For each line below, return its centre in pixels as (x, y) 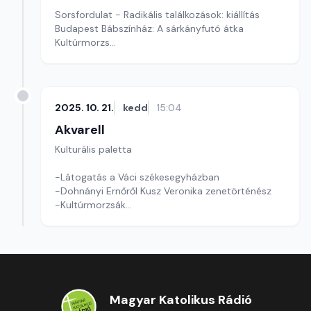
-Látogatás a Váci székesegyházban (138, 177)
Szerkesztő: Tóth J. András (115, 219)
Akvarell (80, 130)
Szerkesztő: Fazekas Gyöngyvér (126, 56)
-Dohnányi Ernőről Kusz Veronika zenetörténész (163, 191)
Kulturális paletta (93, 149)
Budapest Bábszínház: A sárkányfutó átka (149, 28)
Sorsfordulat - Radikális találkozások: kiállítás (157, 15)
